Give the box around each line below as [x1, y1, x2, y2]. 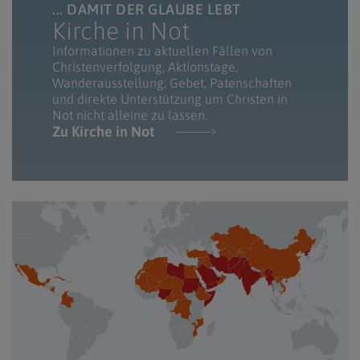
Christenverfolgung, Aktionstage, [52, 59, 238, 74]
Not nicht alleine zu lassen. [52, 107, 207, 122]
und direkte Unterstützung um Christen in [52, 91, 288, 106]
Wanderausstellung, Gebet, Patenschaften [52, 75, 292, 90]
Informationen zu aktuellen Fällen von [52, 43, 272, 58]
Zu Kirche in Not [52, 122, 154, 140]
